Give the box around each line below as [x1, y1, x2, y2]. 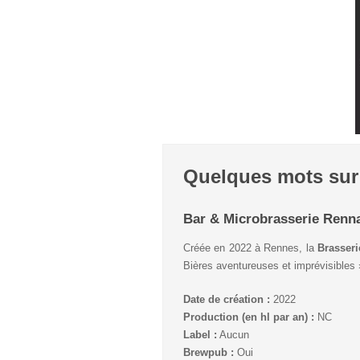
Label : [183, 329, 217, 341]
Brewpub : [183, 346, 234, 358]
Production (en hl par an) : [183, 311, 314, 323]
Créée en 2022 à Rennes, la [183, 242, 317, 254]
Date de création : [183, 293, 270, 305]
